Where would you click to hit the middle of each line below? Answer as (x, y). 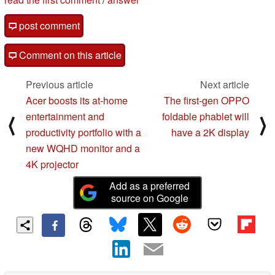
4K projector (52, 165)
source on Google (149, 198)
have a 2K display (210, 133)
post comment (48, 26)
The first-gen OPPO (207, 101)
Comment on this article (69, 55)
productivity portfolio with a (83, 133)
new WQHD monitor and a (83, 149)
